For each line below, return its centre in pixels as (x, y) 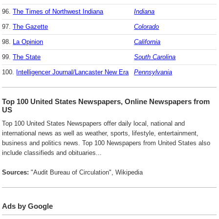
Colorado (147, 26)
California (147, 42)
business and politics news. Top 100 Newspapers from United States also (106, 143)
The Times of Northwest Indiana (58, 11)
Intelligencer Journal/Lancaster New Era (73, 72)
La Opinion (28, 42)
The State (27, 57)
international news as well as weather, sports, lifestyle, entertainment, (100, 133)
